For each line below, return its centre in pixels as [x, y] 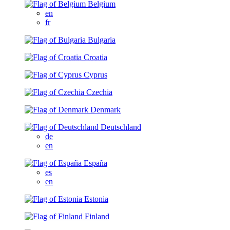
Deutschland [121, 127]
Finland [97, 217]
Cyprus [95, 75]
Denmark [106, 110]
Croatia [95, 57]
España [95, 163]
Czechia [99, 92]
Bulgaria [102, 40]
